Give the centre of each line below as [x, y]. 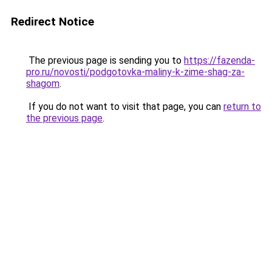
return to [242, 107]
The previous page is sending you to [105, 60]
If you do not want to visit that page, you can [125, 107]
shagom [43, 83]
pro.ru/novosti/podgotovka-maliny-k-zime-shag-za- [135, 72]
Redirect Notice [53, 22]
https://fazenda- [219, 60]
